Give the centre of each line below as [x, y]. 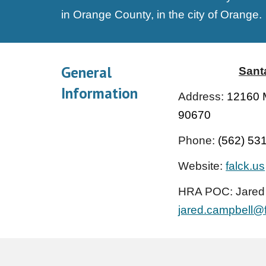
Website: [202, 166]
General [86, 72]
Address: [203, 96]
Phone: [198, 140]
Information [99, 93]
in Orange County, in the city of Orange [160, 15]
